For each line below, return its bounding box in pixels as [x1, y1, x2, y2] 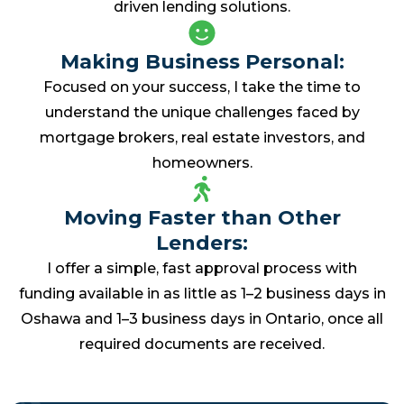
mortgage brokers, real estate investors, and [39, 129, 365, 147]
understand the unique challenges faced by [44, 104, 360, 122]
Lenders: [156, 231, 248, 256]
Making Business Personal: [60, 50, 344, 75]
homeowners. [151, 154, 252, 172]
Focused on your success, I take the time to [43, 78, 361, 96]
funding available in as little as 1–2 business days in [18, 285, 386, 303]
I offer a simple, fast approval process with [47, 260, 357, 278]
